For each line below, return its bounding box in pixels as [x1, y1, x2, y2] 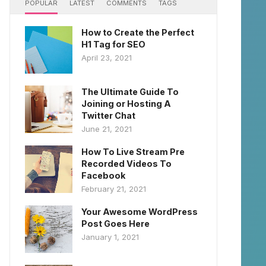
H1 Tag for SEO [81, 39, 145, 50]
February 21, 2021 [81, 184, 146, 194]
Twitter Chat [81, 110, 135, 121]
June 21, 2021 [81, 124, 132, 134]
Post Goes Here [81, 218, 150, 229]
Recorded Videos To [81, 159, 172, 169]
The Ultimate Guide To [81, 87, 179, 97]
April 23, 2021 [81, 53, 132, 63]
